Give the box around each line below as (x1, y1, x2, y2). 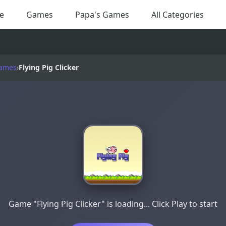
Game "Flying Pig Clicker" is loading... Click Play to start (8, 198, 217, 210)
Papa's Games (75, 9, 129, 20)
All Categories (151, 9, 204, 20)
